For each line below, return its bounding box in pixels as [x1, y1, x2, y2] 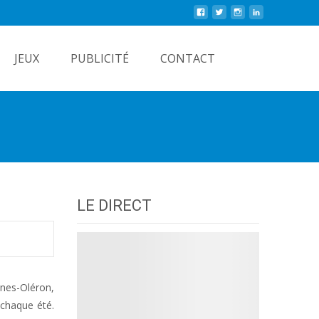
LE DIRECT [77, 197, 152, 214]
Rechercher [243, 46, 295, 59]
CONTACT [160, 51, 215, 66]
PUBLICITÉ [70, 51, 129, 66]
